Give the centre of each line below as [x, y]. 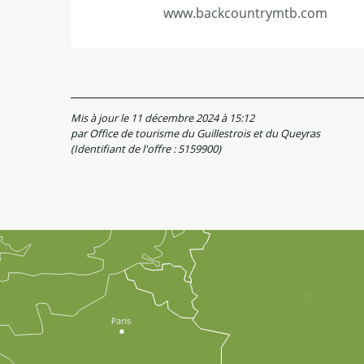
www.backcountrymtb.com [245, 13]
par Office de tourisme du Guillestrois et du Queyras [195, 133]
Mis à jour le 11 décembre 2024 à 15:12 [162, 117]
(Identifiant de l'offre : [124, 148]
